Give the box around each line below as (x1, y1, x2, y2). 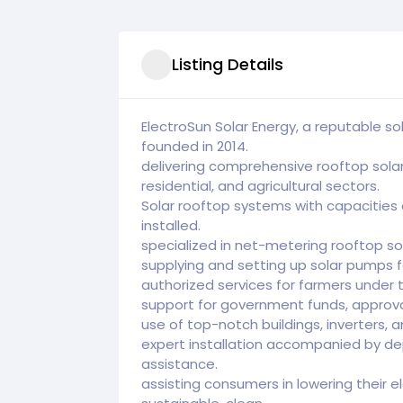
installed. (141, 215, 201, 235)
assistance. (141, 354, 218, 373)
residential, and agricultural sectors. (141, 175, 380, 195)
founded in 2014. (141, 136, 248, 156)
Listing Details (172, 53, 283, 76)
